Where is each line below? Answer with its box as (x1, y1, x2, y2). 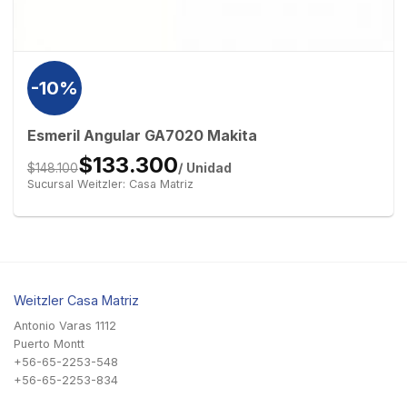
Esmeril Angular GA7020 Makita (26, 126, 257, 145)
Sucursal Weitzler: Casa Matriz (26, 177, 194, 192)
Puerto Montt (14, 336, 84, 351)
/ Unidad (177, 160, 232, 176)
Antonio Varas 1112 (14, 318, 116, 333)
